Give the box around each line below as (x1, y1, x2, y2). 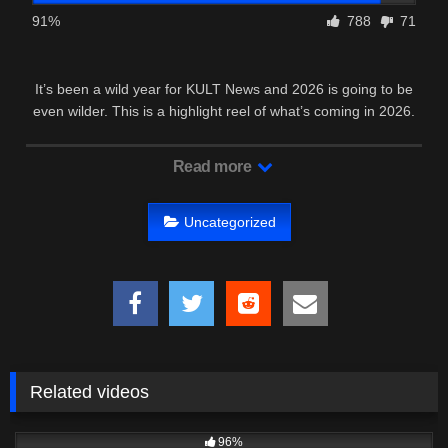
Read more (172, 158, 255, 176)
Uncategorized (183, 213, 276, 230)
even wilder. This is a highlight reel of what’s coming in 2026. (33, 103, 415, 120)
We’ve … (195, 125, 253, 142)
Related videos (30, 382, 150, 402)
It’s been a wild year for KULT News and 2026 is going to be (35, 81, 413, 98)
